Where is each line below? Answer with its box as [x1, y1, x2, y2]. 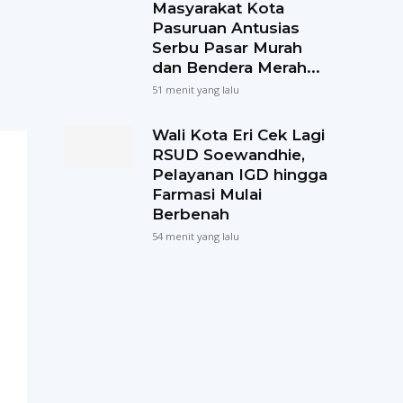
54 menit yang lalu [151, 229, 239, 243]
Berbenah [151, 205, 229, 223]
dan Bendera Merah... [151, 58, 320, 76]
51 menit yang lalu [151, 83, 239, 96]
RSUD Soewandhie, [151, 146, 305, 164]
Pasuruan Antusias [151, 19, 300, 37]
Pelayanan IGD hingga [151, 166, 327, 184]
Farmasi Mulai [151, 185, 262, 203]
